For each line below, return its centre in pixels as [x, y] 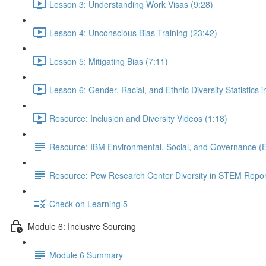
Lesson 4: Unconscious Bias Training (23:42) [133, 32]
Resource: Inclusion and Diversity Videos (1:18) [138, 118]
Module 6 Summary [86, 254]
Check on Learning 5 [88, 203]
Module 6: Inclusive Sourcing [82, 226]
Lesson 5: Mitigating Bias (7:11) [109, 61]
